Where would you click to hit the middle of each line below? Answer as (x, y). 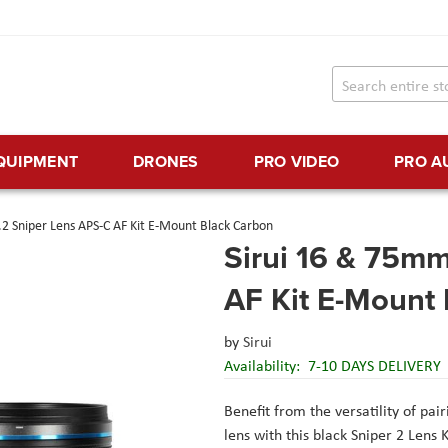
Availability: (264, 366)
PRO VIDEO (296, 162)
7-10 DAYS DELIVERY (374, 366)
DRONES (165, 162)
